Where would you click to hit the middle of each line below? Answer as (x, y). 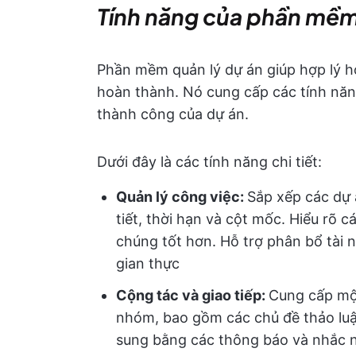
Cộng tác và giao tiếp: (192, 295)
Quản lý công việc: (182, 197)
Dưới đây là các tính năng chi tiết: (209, 162)
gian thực (148, 263)
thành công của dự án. (173, 114)
